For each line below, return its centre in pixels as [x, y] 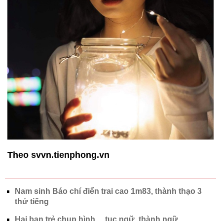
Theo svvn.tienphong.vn [58, 155]
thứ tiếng [32, 202]
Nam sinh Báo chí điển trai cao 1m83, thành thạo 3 [108, 191]
